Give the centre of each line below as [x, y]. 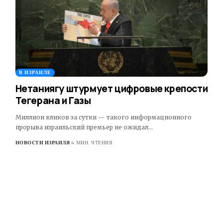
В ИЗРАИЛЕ [35, 72]
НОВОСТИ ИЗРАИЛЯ [43, 142]
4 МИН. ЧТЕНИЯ [92, 142]
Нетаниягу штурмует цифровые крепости [111, 88]
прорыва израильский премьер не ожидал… [84, 127]
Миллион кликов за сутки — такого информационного [103, 117]
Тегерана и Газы [53, 100]
